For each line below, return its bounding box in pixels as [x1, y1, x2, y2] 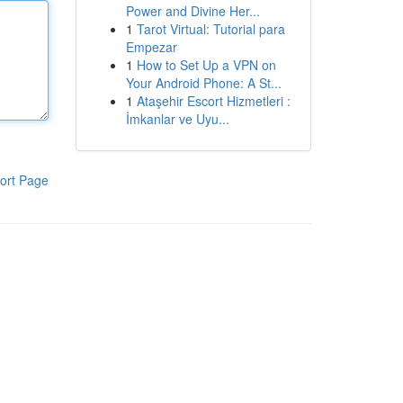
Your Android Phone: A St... [125, 74, 282, 92]
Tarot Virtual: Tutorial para [136, 20, 285, 38]
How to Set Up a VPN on [136, 56, 276, 74]
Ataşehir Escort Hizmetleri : [136, 92, 291, 110]
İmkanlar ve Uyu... [125, 110, 229, 128]
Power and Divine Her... [125, 2, 260, 20]
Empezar [125, 38, 177, 56]
